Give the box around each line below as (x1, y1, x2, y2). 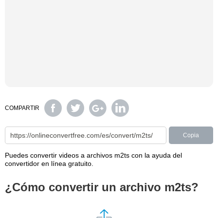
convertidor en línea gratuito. (5, 160, 93, 167)
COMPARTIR (5, 105, 39, 111)
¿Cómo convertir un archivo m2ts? (5, 181, 199, 194)
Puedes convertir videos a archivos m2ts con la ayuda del (5, 151, 182, 159)
